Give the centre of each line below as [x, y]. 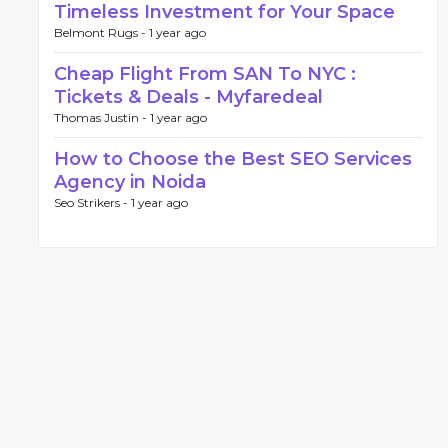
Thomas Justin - [102, 117]
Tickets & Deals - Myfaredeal [188, 97]
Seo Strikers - [92, 202]
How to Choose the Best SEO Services [233, 159]
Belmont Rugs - [101, 32]
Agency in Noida [130, 182]
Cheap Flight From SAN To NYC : [205, 74]
